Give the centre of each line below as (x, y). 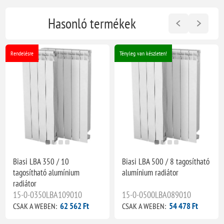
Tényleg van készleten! (143, 53)
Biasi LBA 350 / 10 (41, 161)
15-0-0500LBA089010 (157, 194)
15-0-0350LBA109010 (48, 194)
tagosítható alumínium (46, 172)
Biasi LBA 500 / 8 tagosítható (166, 161)
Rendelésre (22, 53)
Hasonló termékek (92, 23)
